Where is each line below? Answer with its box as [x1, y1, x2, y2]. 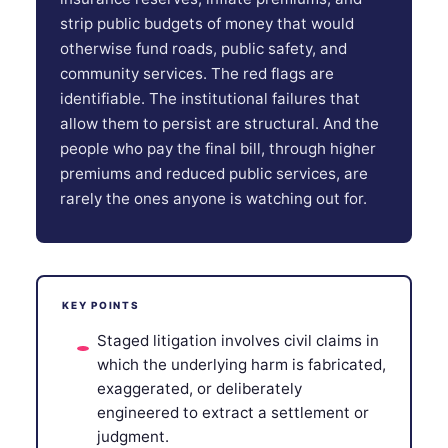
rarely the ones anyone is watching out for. [60, 188, 367, 208]
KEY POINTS [62, 299, 140, 312]
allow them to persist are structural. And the [60, 113, 379, 133]
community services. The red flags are [60, 63, 334, 83]
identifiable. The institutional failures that [60, 88, 360, 108]
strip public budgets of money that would [60, 13, 354, 33]
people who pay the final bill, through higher [60, 138, 376, 158]
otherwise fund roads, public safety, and [60, 38, 347, 58]
